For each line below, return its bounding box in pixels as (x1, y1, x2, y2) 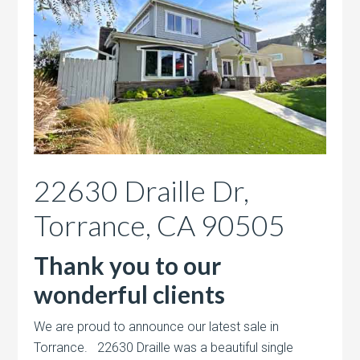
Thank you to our (34, 250, 222, 280)
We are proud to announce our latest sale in (34, 318, 280, 334)
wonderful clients (34, 279, 226, 309)
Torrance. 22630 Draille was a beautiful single (34, 339, 294, 355)
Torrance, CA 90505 (34, 207, 286, 243)
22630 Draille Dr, (34, 172, 250, 208)
